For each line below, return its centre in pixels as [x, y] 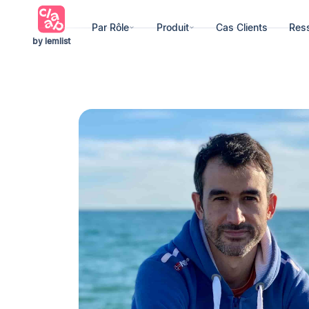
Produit [172, 28]
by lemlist [51, 41]
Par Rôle [111, 28]
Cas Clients [241, 28]
